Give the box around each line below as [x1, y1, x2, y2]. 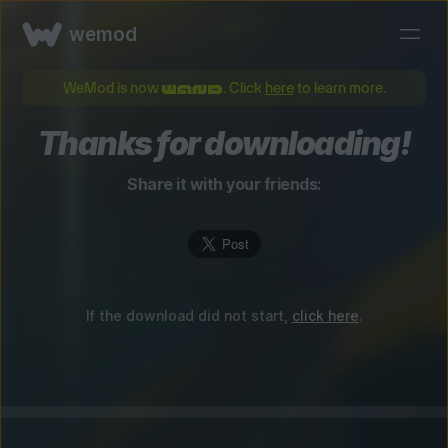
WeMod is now [62, 80, 162, 96]
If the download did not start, [85, 307, 292, 324]
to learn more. [293, 80, 386, 96]
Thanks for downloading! [37, 124, 411, 163]
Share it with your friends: [127, 174, 321, 194]
